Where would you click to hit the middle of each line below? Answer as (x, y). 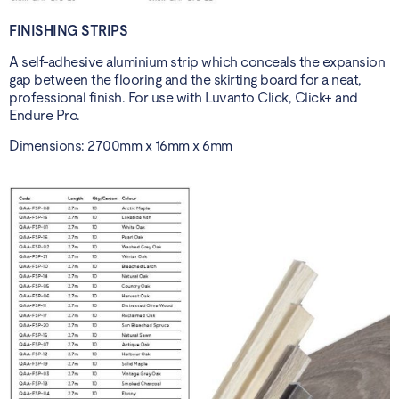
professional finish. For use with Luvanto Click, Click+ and (183, 97)
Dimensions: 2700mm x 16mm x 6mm (121, 146)
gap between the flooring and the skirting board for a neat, (185, 79)
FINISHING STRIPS (68, 31)
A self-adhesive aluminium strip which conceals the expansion (197, 61)
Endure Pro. (45, 115)
